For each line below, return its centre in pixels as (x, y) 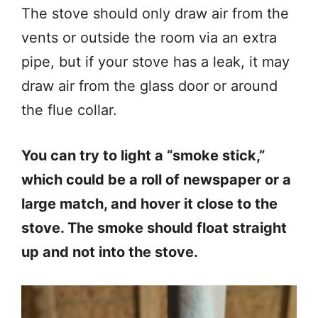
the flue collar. (69, 110)
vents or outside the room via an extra (149, 38)
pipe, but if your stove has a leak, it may (155, 62)
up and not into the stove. (110, 252)
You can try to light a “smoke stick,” (143, 155)
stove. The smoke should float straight (154, 228)
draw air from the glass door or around (149, 86)
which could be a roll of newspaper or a (156, 180)
